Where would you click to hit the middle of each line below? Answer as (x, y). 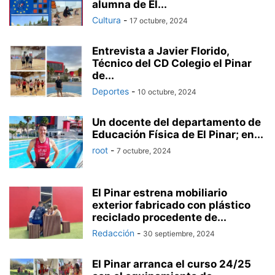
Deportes (110, 91)
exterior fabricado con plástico (171, 205)
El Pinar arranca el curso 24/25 (172, 264)
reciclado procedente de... (159, 217)
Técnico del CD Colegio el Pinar (172, 63)
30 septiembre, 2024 (179, 234)
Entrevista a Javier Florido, (161, 51)
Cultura (107, 20)
